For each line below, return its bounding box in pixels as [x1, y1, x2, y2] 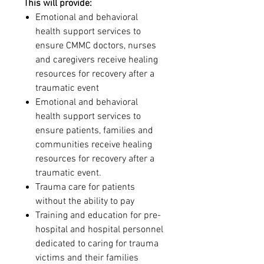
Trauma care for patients [35, 181, 135, 193]
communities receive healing [35, 138, 152, 151]
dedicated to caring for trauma [35, 237, 159, 250]
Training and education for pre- [35, 209, 161, 222]
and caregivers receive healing [35, 54, 158, 66]
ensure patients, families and [35, 124, 153, 137]
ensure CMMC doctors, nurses [35, 39, 156, 52]
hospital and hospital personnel [35, 223, 163, 236]
